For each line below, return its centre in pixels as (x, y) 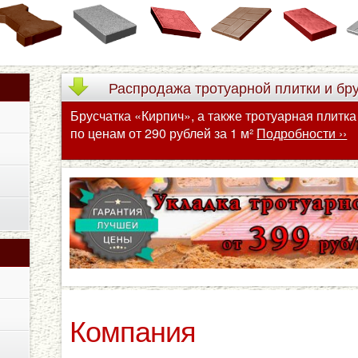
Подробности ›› (302, 133)
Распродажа (150, 87)
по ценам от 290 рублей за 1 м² (164, 133)
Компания (133, 329)
